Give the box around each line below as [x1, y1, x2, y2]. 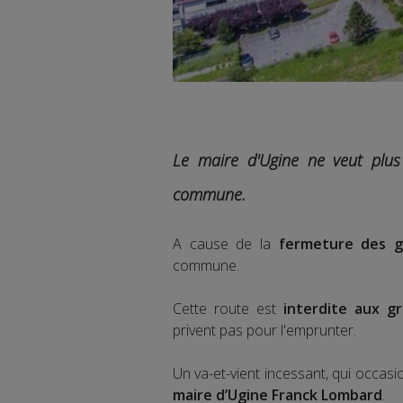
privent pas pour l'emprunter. [173, 320, 356, 341]
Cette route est [173, 299, 283, 319]
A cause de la [173, 234, 279, 255]
